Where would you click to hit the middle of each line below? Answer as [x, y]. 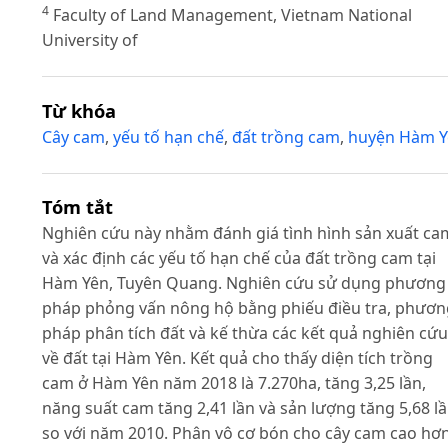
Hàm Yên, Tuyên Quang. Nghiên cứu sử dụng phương [244, 283]
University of [90, 39]
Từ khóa [79, 110]
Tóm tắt [77, 207]
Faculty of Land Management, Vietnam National [230, 14]
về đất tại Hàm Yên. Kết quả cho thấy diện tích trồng [237, 358]
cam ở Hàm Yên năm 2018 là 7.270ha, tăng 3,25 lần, [234, 383]
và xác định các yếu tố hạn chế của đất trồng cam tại [239, 258]
